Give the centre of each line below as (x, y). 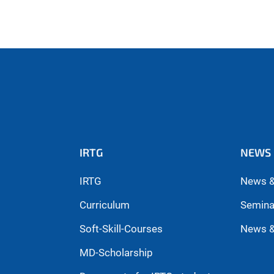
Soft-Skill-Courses (121, 229)
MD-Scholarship (116, 253)
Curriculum (104, 205)
